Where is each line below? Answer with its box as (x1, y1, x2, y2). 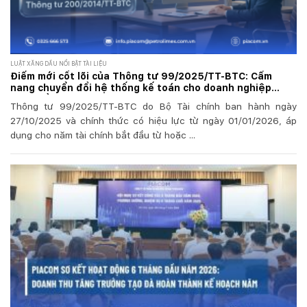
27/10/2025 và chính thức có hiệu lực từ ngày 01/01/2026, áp (10, 114, 297, 126)
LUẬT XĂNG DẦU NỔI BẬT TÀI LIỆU (10, 60, 107, 68)
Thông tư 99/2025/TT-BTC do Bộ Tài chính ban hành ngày (10, 100, 297, 112)
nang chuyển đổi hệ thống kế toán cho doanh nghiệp (10, 82, 271, 93)
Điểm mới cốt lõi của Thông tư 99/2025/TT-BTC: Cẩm (10, 70, 272, 82)
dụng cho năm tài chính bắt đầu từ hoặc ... (10, 129, 195, 140)
